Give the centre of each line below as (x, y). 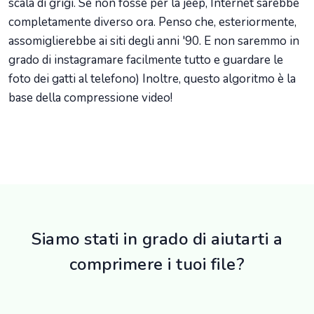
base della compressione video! (90, 98)
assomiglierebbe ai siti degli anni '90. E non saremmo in (154, 41)
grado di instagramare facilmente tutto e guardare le (146, 60)
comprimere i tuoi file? (157, 265)
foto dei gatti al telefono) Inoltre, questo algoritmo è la (152, 79)
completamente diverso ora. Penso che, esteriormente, (152, 22)
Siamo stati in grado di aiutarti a (157, 239)
